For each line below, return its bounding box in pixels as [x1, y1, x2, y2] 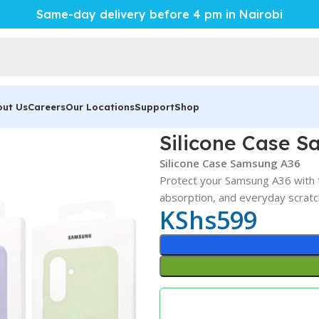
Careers [28, 100, 66, 113]
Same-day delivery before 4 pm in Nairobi [36, 7, 283, 21]
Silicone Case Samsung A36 [159, 156, 300, 170]
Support [135, 100, 174, 113]
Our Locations [66, 100, 135, 113]
